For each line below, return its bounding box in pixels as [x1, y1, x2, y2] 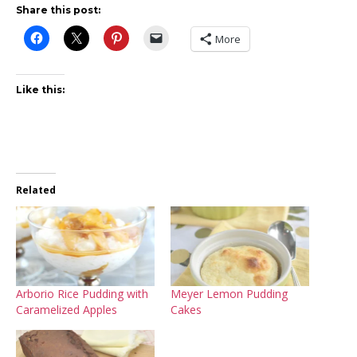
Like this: [16, 84, 65, 96]
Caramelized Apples [16, 301, 117, 317]
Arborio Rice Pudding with [16, 285, 148, 301]
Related [16, 183, 56, 198]
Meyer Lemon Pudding [171, 285, 288, 301]
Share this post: [16, 4, 100, 17]
